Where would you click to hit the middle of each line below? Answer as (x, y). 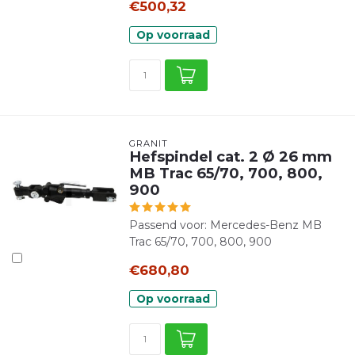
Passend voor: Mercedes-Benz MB (225, 225)
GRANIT (148, 143)
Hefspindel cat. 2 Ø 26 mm (230, 157)
